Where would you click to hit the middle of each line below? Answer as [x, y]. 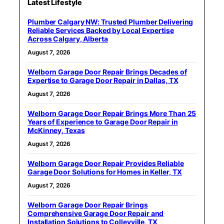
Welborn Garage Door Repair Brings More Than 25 [112, 113]
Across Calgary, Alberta [68, 39]
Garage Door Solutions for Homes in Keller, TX [105, 172]
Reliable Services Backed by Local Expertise [101, 30]
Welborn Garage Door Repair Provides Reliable [106, 163]
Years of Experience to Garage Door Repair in [103, 122]
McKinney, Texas [56, 130]
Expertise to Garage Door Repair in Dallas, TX [103, 80]
